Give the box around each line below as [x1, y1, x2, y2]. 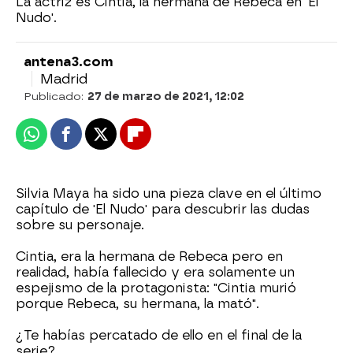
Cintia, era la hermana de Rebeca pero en [16, 249, 283, 264]
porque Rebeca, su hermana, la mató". [16, 296, 259, 311]
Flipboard [134, 132, 197, 149]
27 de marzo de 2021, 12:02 [87, 90, 244, 103]
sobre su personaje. [16, 217, 144, 232]
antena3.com [24, 54, 113, 69]
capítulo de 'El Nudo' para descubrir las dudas [16, 202, 310, 217]
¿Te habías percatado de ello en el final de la [16, 328, 302, 343]
